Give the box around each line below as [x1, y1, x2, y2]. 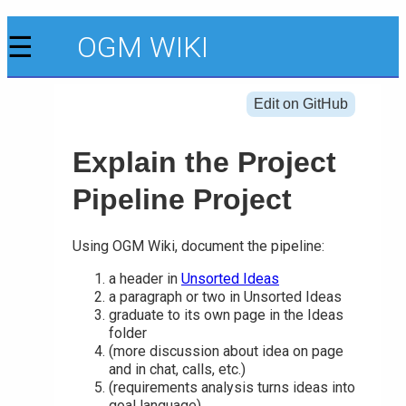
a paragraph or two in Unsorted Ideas [109, 288, 342, 306]
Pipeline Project [72, 182, 292, 216]
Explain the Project [72, 145, 336, 179]
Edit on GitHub [254, 96, 348, 112]
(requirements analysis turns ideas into [109, 379, 355, 397]
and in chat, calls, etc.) [109, 361, 246, 379]
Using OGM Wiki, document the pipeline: [72, 237, 324, 256]
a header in [109, 270, 181, 288]
